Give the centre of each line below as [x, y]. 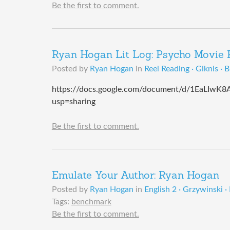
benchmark [91, 202]
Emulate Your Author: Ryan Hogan [135, 176]
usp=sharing [73, 102]
